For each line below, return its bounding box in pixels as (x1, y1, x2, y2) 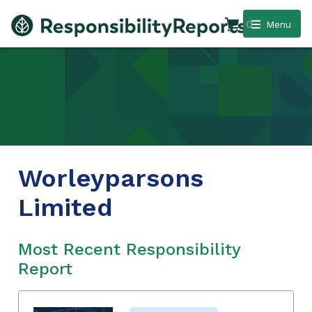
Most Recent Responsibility (18, 239, 240, 259)
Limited (18, 192, 113, 222)
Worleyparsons (18, 163, 203, 193)
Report (18, 258, 72, 279)
